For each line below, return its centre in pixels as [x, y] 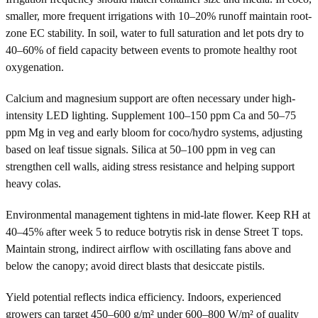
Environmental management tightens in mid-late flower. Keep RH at [158, 214]
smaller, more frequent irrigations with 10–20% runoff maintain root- [159, 16]
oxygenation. [35, 67]
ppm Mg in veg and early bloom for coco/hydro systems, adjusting [154, 132]
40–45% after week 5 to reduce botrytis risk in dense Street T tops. [154, 231]
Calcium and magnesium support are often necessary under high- [150, 98]
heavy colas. [33, 183]
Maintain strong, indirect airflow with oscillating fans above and [148, 248]
